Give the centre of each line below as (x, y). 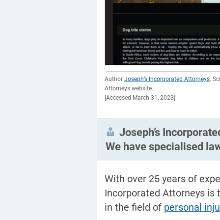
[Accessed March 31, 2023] (140, 98)
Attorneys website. (129, 89)
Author (114, 79)
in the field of (134, 207)
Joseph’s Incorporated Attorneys (167, 79)
